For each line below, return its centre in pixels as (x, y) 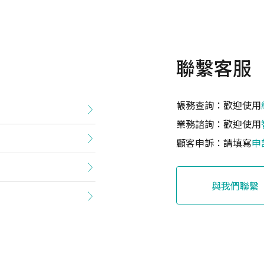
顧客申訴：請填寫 (214, 143)
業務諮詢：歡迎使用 (219, 124)
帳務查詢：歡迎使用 (219, 105)
